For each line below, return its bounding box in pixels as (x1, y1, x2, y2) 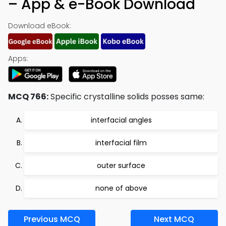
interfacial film (95, 138, 147, 148)
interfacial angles (90, 115, 152, 125)
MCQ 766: (8, 91, 48, 102)
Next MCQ (154, 213, 195, 225)
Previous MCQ (23, 213, 80, 225)
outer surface (97, 160, 145, 171)
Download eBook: (8, 21, 71, 31)
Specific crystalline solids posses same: (48, 91, 204, 102)
